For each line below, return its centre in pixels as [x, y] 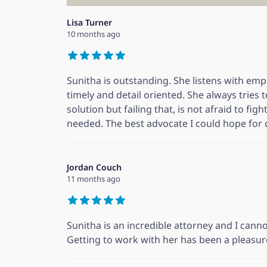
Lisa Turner [89, 23]
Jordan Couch [94, 167]
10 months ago [94, 34]
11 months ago [94, 179]
